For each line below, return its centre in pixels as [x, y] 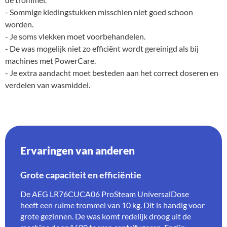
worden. [19, 24]
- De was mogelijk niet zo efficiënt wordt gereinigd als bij [102, 48]
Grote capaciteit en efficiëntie [81, 175]
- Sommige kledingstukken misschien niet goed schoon [99, 12]
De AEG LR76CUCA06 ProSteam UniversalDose [105, 194]
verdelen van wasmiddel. [48, 85]
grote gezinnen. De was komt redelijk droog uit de [106, 216]
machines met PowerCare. [50, 60]
